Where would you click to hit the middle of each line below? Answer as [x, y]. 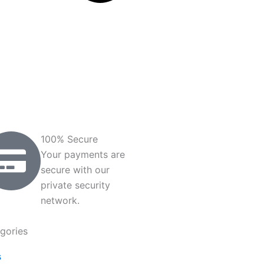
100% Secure [69, 139]
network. [60, 200]
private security [75, 185]
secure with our [75, 170]
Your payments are [83, 154]
